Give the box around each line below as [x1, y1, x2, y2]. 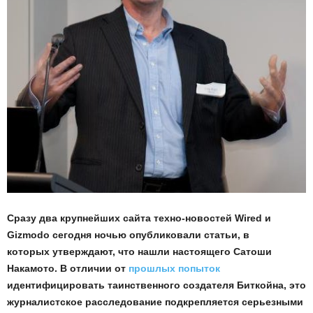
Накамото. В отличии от [7, 263, 129, 274]
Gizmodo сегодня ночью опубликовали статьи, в [7, 229, 249, 240]
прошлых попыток [129, 263, 220, 274]
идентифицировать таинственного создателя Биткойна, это [7, 279, 306, 291]
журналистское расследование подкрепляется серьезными [7, 296, 303, 307]
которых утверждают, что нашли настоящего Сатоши [7, 246, 272, 257]
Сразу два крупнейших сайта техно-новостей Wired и [7, 212, 271, 224]
